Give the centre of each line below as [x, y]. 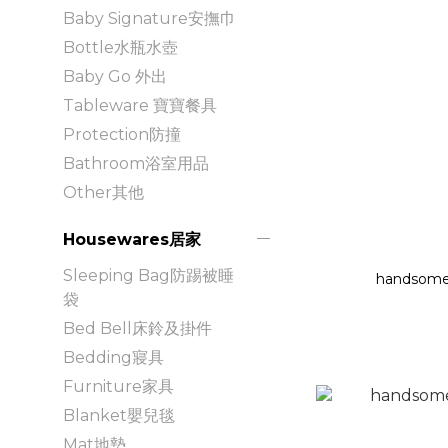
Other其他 [103, 192]
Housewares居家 [132, 239]
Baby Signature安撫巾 [149, 18]
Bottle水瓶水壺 [120, 47]
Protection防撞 [122, 134]
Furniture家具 [118, 386]
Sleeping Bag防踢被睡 [148, 275]
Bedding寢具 [113, 357]
